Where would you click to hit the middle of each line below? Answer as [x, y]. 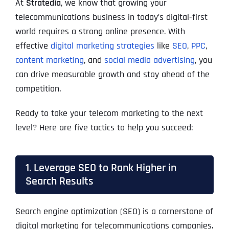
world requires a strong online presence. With [100, 32]
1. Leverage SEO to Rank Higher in [101, 168]
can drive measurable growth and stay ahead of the [112, 75]
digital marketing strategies [102, 46]
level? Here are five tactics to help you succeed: [104, 128]
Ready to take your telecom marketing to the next [109, 113]
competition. [38, 89]
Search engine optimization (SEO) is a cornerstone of [114, 212]
